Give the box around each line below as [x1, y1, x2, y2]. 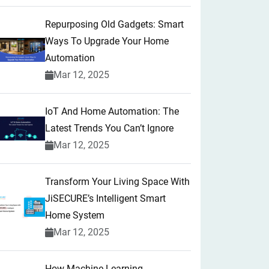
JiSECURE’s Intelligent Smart [45, 193, 166, 204]
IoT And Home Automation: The [45, 106, 179, 117]
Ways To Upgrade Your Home [45, 35, 169, 47]
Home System [45, 210, 104, 221]
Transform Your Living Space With [45, 176, 190, 187]
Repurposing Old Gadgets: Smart [45, 19, 184, 30]
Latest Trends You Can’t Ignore [45, 122, 174, 134]
